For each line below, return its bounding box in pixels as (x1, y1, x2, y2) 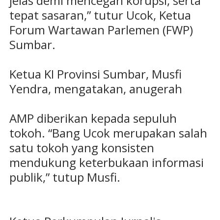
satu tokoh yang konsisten (9, 139, 154, 156)
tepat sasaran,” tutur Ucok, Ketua (9, 7, 191, 24)
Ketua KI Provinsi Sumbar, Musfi (9, 66, 182, 82)
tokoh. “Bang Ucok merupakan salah (9, 125, 207, 141)
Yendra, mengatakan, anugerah (9, 81, 182, 97)
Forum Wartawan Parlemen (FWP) (9, 22, 193, 38)
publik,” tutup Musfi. (9, 169, 120, 186)
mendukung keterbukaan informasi (9, 154, 204, 171)
